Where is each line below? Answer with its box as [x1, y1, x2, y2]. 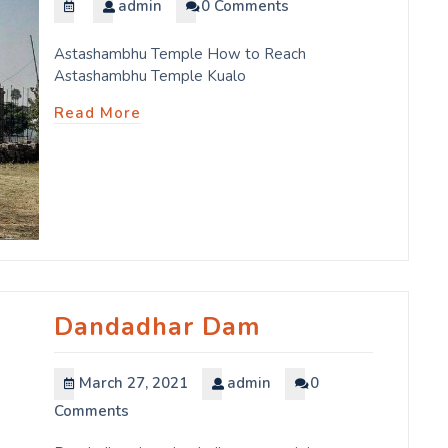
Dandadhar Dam [54, 310, 260, 345]
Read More [54, 103, 141, 124]
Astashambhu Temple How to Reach [54, 44, 306, 65]
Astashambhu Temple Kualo [54, 66, 246, 87]
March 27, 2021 [79, 373, 188, 394]
